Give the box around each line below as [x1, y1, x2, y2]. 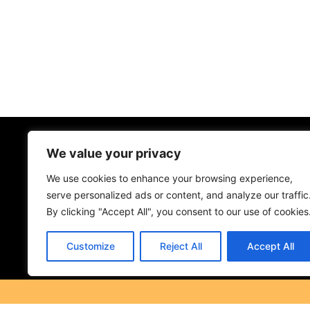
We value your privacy [46, 146, 181, 161]
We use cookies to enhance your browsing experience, [46, 172, 293, 184]
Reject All [159, 240, 202, 252]
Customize [66, 240, 115, 252]
